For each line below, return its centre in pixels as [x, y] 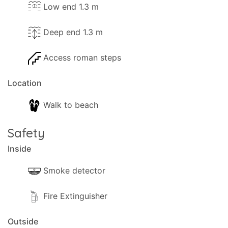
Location [25, 83]
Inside [19, 149]
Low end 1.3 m [71, 7]
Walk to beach [71, 105]
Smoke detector [74, 170]
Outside [23, 221]
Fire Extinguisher [75, 196]
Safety [26, 133]
